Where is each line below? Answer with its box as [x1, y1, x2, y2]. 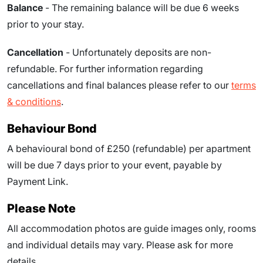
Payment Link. [7, 176, 68, 187]
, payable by [168, 159, 222, 171]
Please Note [7, 201, 76, 215]
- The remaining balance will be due [43, 2, 203, 14]
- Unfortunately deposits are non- [63, 46, 211, 58]
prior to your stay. [7, 18, 84, 30]
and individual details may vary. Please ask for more [7, 239, 233, 251]
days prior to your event [64, 159, 168, 171]
